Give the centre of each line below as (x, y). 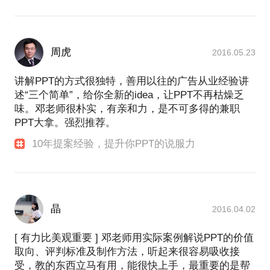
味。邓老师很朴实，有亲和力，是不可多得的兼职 (127, 108)
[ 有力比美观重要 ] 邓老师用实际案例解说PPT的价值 (134, 238)
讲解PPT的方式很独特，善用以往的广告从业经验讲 (132, 81)
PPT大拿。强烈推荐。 (65, 122)
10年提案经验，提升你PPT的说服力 (114, 143)
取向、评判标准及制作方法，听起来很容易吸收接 (127, 252)
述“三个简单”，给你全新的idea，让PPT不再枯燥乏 (129, 95)
